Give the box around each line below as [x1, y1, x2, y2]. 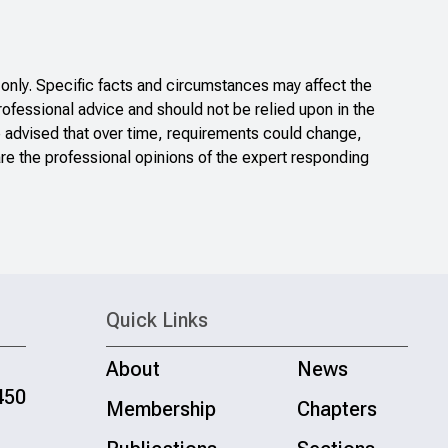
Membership [106, 397, 216, 422]
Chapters [297, 397, 377, 422]
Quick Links [106, 308, 208, 333]
